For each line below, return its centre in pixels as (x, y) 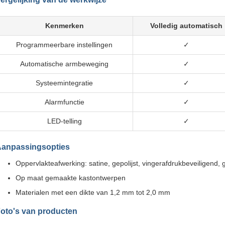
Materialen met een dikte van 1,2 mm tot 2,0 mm (93, 192)
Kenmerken (64, 26)
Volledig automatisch (186, 26)
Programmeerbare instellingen (64, 45)
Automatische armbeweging (64, 64)
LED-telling (64, 121)
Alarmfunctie (64, 102)
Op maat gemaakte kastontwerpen (71, 178)
